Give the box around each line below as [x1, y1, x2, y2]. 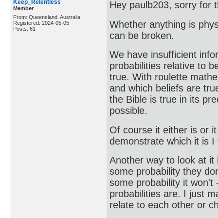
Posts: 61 [13, 25, 36, 32]
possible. [109, 105, 147, 116]
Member [13, 5, 34, 11]
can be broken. [109, 30, 174, 41]
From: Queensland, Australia [13, 14, 80, 20]
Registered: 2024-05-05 [13, 19, 69, 26]
